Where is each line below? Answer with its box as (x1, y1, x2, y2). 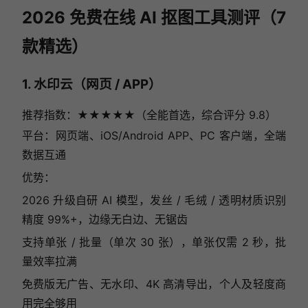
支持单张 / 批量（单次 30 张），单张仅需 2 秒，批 (21, 235, 287, 250)
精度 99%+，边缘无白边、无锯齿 (21, 212, 188, 227)
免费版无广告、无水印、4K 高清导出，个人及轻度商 (21, 277, 287, 291)
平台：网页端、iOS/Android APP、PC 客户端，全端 (21, 129, 287, 143)
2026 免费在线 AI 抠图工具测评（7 (21, 7, 287, 27)
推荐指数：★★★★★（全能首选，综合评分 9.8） (21, 108, 276, 122)
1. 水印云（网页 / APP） (21, 76, 162, 92)
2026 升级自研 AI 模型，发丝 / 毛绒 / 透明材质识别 (21, 193, 287, 208)
